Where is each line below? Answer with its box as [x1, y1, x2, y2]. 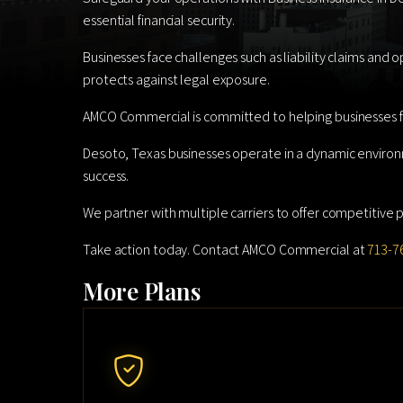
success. [83, 166, 130, 185]
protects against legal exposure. [83, 70, 270, 89]
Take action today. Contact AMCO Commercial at [83, 240, 368, 259]
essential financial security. [83, 11, 236, 30]
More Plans [83, 275, 201, 307]
